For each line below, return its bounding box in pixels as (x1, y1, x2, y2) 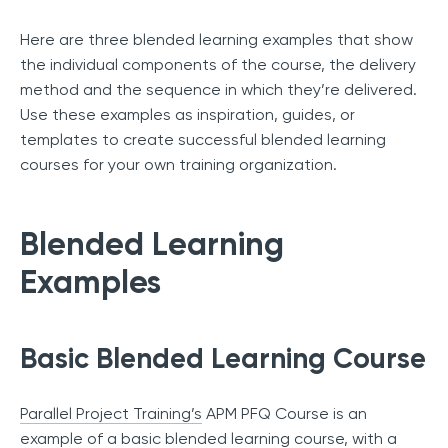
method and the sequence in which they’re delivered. (20, 80, 417, 100)
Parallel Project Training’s (20, 404, 202, 424)
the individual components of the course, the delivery (20, 55, 416, 75)
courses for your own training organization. (20, 155, 337, 175)
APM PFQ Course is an (202, 404, 367, 424)
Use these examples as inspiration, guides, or (20, 105, 355, 125)
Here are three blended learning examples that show (20, 30, 413, 50)
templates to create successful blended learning (20, 130, 386, 150)
